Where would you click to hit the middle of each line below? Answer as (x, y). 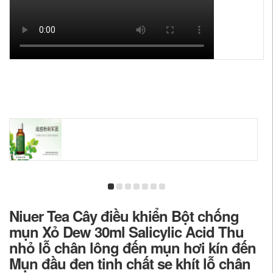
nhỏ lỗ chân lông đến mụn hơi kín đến (133, 247)
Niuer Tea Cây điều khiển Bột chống (124, 216)
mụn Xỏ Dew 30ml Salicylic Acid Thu (126, 232)
